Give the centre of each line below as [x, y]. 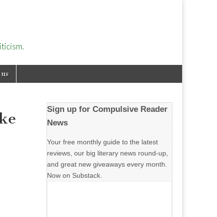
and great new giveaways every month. [107, 164]
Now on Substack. [75, 175]
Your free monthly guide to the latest [102, 142]
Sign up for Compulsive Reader [107, 109]
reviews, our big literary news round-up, [108, 153]
